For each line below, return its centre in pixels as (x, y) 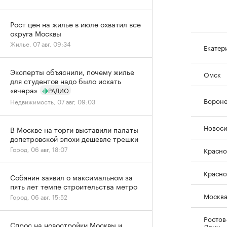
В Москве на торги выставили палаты (74, 129)
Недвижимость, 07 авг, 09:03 (53, 101)
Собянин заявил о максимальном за (71, 177)
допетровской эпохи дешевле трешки (74, 138)
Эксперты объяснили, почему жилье (72, 71)
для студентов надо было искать (66, 81)
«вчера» (24, 90)
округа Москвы (36, 33)
